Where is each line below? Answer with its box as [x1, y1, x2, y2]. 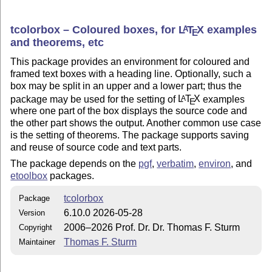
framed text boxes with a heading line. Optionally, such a [10, 68, 252, 79]
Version [19, 208, 46, 218]
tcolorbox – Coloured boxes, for [10, 24, 179, 36]
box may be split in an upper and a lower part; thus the [10, 80, 242, 91]
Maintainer [19, 237, 56, 247]
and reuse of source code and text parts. [10, 142, 182, 153]
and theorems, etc [10, 36, 104, 49]
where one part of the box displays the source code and [10, 106, 248, 117]
